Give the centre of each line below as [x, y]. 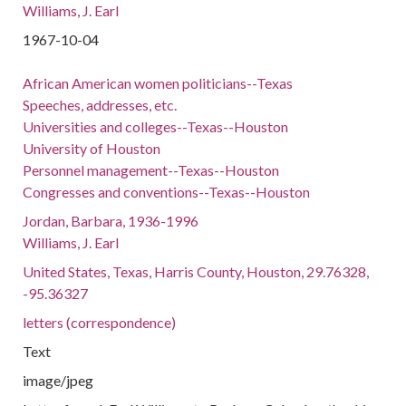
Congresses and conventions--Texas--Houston [167, 192]
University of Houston [92, 148]
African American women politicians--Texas [158, 83]
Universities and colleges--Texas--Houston [156, 126]
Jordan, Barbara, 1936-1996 [111, 221]
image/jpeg [58, 380]
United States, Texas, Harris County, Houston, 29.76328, [196, 271]
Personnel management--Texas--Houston [151, 170]
